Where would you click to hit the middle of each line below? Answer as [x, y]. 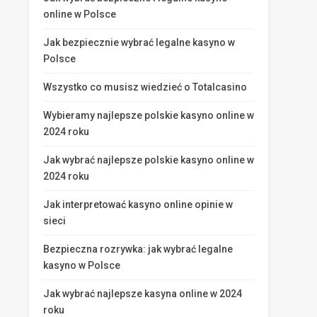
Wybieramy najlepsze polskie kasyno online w [149, 115]
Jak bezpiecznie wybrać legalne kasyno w [139, 42]
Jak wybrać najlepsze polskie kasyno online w [149, 160]
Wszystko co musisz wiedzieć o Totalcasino [145, 87]
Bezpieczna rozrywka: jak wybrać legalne [138, 249]
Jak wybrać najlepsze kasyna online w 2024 [143, 294]
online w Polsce [80, 14]
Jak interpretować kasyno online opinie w [138, 204]
